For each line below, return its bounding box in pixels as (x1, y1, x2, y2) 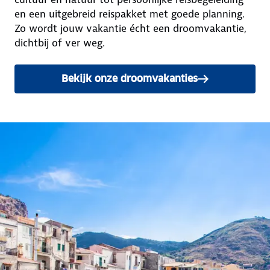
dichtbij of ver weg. (14, 36, 108, 50)
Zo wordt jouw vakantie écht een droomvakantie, (14, 22, 246, 36)
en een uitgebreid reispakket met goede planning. (14, 7, 245, 21)
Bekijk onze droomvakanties (61, 72, 198, 86)
